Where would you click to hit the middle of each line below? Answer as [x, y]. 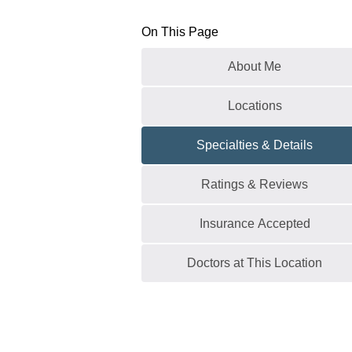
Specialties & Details [255, 145]
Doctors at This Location [255, 263]
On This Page [180, 32]
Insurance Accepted [255, 224]
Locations [255, 106]
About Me [255, 66]
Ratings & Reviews [255, 184]
